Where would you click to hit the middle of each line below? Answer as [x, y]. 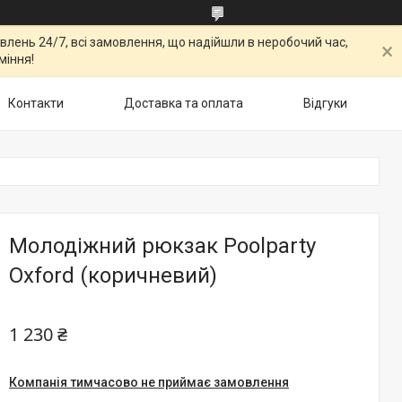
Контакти [36, 103]
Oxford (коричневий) [113, 275]
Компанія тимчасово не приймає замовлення [149, 382]
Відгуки [325, 103]
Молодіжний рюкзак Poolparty [162, 246]
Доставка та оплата [184, 103]
